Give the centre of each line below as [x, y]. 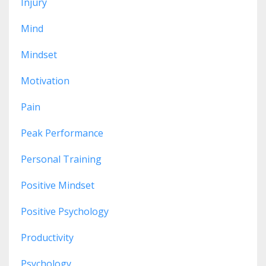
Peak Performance [62, 133]
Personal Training [61, 159]
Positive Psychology [65, 211]
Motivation [45, 80]
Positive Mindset [58, 185]
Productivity [47, 237]
